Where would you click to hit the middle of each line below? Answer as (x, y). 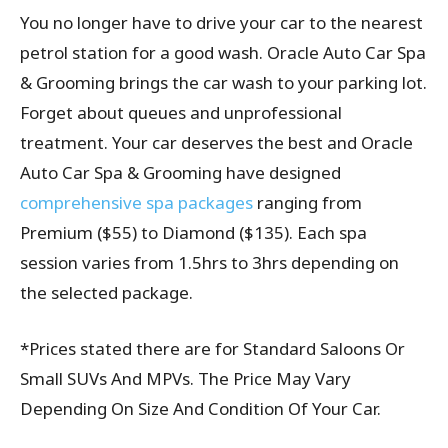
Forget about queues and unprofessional (181, 113)
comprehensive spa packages (136, 203)
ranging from (307, 203)
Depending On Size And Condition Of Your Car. (200, 409)
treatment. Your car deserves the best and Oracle (216, 143)
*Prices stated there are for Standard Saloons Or (212, 349)
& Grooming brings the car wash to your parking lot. (223, 83)
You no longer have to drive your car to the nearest (221, 23)
